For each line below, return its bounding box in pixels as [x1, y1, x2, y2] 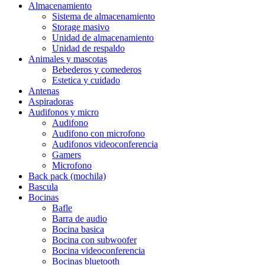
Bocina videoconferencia [52, 245, 145, 256]
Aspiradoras [28, 96, 73, 106]
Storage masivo [52, 21, 109, 32]
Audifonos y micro [28, 106, 99, 117]
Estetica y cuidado [52, 75, 120, 85]
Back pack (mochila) [28, 170, 106, 181]
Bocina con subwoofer [52, 234, 137, 245]
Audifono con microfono [52, 128, 145, 138]
